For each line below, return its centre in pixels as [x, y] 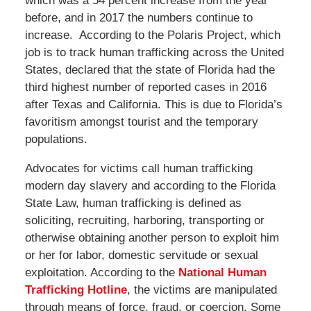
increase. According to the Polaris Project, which [152, 35]
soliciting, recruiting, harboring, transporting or [144, 220]
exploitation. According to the [101, 272]
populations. [56, 139]
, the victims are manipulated [202, 289]
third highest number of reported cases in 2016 [145, 87]
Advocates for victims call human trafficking [138, 168]
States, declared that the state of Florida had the [150, 69]
